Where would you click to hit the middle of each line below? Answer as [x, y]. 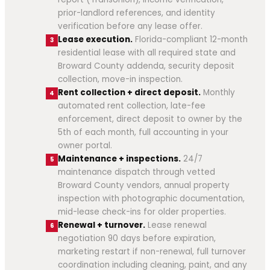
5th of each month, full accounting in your [143, 132]
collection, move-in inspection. [120, 79]
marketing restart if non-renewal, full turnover [152, 251]
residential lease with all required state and [147, 52]
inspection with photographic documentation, [151, 198]
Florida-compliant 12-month [190, 39]
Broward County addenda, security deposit [146, 66]
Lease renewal [176, 225]
